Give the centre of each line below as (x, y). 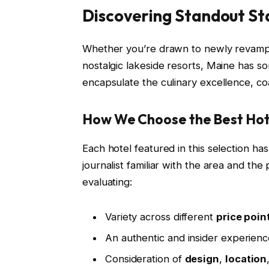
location (246, 259)
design (202, 259)
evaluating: (107, 182)
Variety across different (160, 216)
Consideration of (145, 259)
